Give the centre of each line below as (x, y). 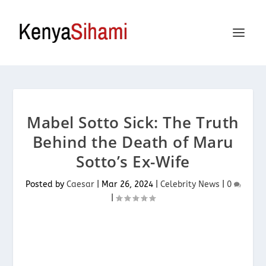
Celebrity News (190, 184)
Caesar (80, 184)
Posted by (46, 184)
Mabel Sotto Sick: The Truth (133, 122)
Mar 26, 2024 (127, 184)
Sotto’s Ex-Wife (133, 161)
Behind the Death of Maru (133, 142)
